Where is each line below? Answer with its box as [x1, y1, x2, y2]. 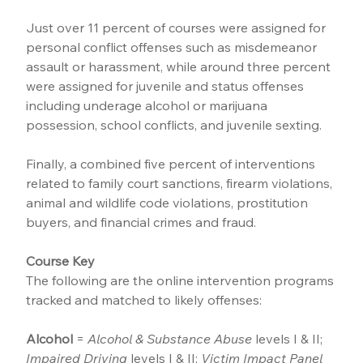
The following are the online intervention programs [26, 272, 338, 289]
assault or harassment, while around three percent [26, 58, 335, 75]
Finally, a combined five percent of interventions [26, 156, 319, 173]
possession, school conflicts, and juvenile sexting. [26, 117, 322, 134]
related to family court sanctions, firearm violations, [26, 175, 336, 192]
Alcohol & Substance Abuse [88, 331, 253, 348]
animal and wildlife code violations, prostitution [26, 194, 312, 211]
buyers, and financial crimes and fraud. [26, 214, 257, 231]
